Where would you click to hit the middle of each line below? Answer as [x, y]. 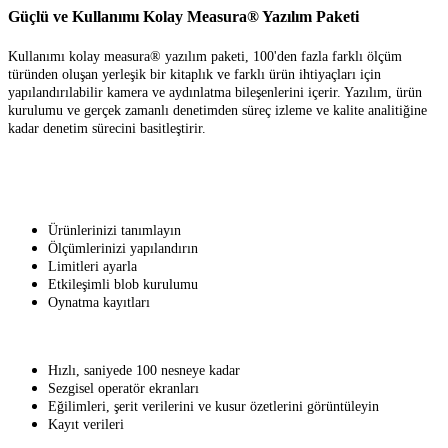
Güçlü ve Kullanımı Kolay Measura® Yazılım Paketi [183, 16]
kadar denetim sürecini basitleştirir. [107, 128]
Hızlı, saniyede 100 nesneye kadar [144, 370]
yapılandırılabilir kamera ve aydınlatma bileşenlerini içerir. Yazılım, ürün [215, 92]
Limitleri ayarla [92, 266]
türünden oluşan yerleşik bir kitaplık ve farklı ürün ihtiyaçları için [194, 74]
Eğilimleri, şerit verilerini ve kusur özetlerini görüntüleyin [213, 406]
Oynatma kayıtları [99, 302]
